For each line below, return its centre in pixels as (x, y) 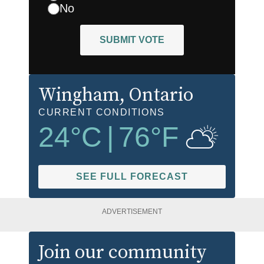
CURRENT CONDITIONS (102, 113)
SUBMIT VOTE (132, 40)
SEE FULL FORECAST (132, 177)
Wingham (79, 96)
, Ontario (156, 96)
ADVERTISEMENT (132, 212)
